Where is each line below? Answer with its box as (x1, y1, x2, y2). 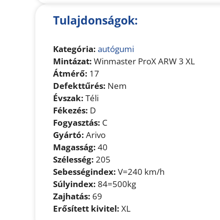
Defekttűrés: (53, 80, 106, 92)
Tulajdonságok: (53, 12, 138, 28)
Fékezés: (53, 105, 88, 116)
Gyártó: (53, 129, 84, 141)
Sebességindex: (53, 166, 116, 178)
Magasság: (53, 141, 96, 153)
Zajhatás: (53, 191, 90, 202)
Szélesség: (53, 154, 94, 165)
